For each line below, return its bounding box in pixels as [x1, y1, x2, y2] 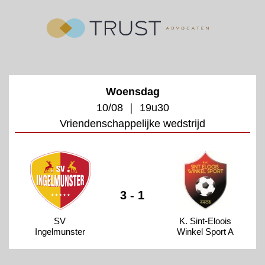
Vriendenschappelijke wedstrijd [60, 117, 205, 130]
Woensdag [105, 85, 160, 98]
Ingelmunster [34, 226, 85, 237]
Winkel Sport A [176, 226, 234, 237]
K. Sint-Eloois [179, 215, 231, 226]
